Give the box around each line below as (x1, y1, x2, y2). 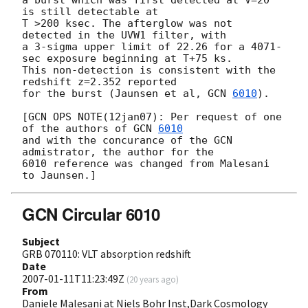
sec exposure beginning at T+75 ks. (22, 52, 232, 65)
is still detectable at (22, 5, 158, 18)
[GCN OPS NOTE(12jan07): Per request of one (22, 110, 282, 123)
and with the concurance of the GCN (22, 133, 232, 146)
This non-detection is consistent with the (22, 63, 276, 76)
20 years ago (129, 273, 176, 285)
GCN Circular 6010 (22, 201, 160, 225)
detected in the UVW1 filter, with (22, 28, 226, 41)
